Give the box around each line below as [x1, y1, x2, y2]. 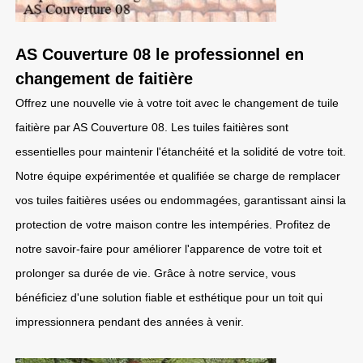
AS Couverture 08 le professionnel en [15, 45, 304, 63]
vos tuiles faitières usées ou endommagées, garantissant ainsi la [15, 194, 346, 207]
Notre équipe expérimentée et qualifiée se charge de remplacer [15, 169, 340, 182]
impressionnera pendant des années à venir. [15, 315, 244, 328]
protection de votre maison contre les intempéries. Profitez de [15, 218, 331, 231]
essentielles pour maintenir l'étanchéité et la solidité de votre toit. [15, 145, 346, 158]
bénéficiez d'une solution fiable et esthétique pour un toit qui [15, 291, 322, 304]
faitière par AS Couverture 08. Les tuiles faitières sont [15, 121, 288, 134]
